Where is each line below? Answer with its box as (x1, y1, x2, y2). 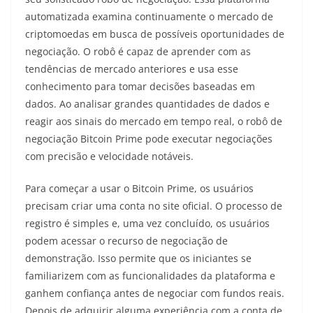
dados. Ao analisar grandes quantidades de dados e (25, 96, 270, 110)
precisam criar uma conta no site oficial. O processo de (25, 198, 282, 212)
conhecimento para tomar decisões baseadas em (25, 79, 255, 93)
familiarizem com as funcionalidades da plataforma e (25, 268, 275, 282)
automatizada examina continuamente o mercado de (25, 9, 273, 23)
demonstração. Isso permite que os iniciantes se (25, 251, 252, 265)
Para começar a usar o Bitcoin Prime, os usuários (25, 181, 254, 195)
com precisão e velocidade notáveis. (25, 149, 194, 163)
